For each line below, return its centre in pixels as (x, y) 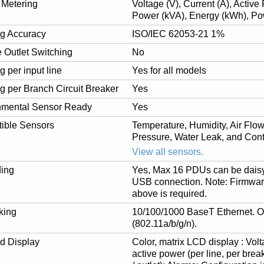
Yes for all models (169, 70)
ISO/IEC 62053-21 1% (179, 34)
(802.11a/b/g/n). (165, 224)
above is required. (170, 194)
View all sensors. (168, 152)
